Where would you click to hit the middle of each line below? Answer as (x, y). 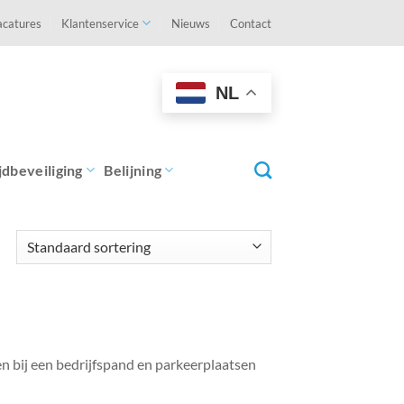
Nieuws (190, 23)
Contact (251, 23)
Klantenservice (101, 23)
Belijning (133, 170)
